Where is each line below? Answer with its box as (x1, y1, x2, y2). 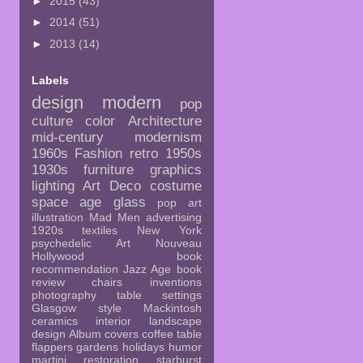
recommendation (31, 262, 118, 275)
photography (31, 288, 96, 301)
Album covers (68, 327, 139, 340)
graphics (149, 161, 202, 177)
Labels (31, 73, 69, 87)
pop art (157, 195, 202, 209)
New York (136, 223, 202, 237)
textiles (82, 223, 118, 237)
